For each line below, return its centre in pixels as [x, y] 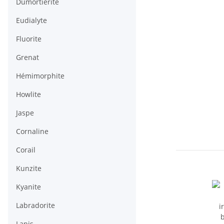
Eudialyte [31, 20]
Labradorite [35, 205]
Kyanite [28, 187]
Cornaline [32, 131]
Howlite [28, 94]
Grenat [27, 57]
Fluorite [29, 39]
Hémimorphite [40, 76]
